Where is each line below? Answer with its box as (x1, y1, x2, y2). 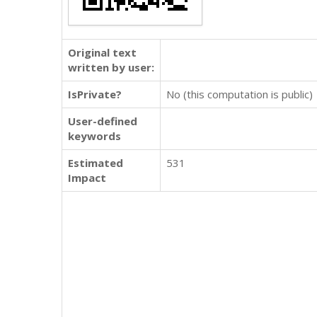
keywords (68, 129, 121, 143)
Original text (68, 45, 137, 59)
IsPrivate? (68, 87, 122, 101)
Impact (68, 171, 106, 185)
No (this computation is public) (166, 87, 313, 101)
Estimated (68, 156, 123, 170)
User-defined (68, 114, 137, 128)
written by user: (68, 60, 154, 74)
